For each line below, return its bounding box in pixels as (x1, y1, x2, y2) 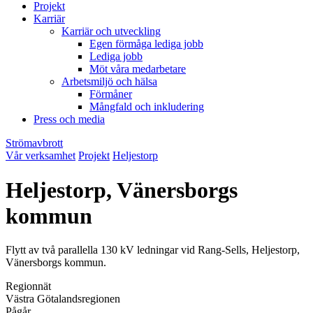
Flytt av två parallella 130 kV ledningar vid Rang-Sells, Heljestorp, (6, 244, 300, 256)
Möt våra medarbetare (89, 63, 186, 75)
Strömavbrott (6, 137, 63, 150)
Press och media (34, 113, 105, 126)
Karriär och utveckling (61, 25, 161, 38)
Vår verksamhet (6, 150, 75, 162)
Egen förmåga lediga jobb (89, 38, 203, 50)
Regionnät (6, 280, 51, 293)
